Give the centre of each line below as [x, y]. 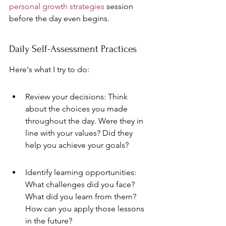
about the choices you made [77, 109]
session [120, 6]
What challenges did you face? [81, 184]
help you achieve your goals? [77, 145]
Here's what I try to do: [49, 69]
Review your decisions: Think [77, 97]
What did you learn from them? [82, 196]
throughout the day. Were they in [85, 121]
